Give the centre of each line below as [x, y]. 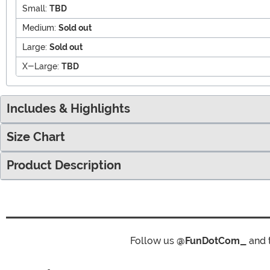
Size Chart [36, 137]
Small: [35, 8]
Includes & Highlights [68, 108]
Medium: [39, 27]
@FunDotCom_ [211, 240]
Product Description [64, 165]
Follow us [153, 240]
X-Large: [41, 66]
